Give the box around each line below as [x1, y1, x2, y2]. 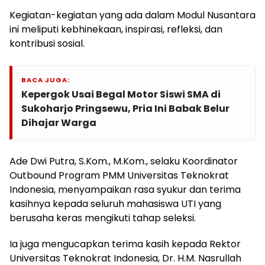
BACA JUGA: [21, 75, 70, 85]
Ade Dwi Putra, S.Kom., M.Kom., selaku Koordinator [9, 154, 238, 168]
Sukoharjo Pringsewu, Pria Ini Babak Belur [21, 101, 230, 115]
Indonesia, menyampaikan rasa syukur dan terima [9, 182, 241, 196]
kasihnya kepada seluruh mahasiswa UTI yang [9, 196, 221, 211]
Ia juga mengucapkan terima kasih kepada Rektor [9, 237, 241, 251]
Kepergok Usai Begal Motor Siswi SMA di [21, 87, 221, 101]
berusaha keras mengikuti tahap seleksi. [9, 211, 196, 225]
